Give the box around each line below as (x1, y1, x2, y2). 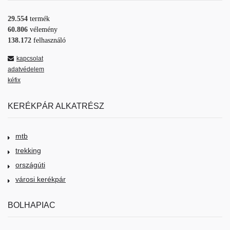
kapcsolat (16, 55, 43, 63)
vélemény (30, 26, 57, 34)
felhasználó (33, 36, 66, 45)
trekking (15, 146, 41, 155)
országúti (15, 161, 45, 169)
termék (30, 15, 50, 23)
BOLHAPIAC (8, 200, 55, 210)
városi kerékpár (15, 175, 66, 184)
